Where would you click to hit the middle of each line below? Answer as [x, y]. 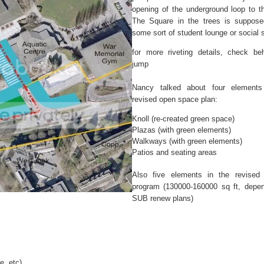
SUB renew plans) [163, 199]
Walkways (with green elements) [187, 141]
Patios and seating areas [174, 152]
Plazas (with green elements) [181, 130]
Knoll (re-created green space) [183, 118]
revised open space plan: [175, 99]
